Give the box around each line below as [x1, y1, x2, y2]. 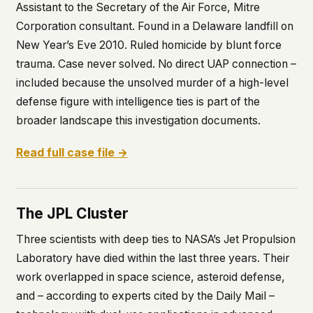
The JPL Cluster [15, 204, 129, 222]
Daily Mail [215, 289, 266, 303]
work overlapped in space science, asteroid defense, [15, 270, 285, 284]
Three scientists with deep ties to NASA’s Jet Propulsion [15, 232, 296, 246]
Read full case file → [15, 145, 128, 159]
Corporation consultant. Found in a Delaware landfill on [15, 19, 293, 33]
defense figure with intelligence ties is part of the [15, 94, 260, 108]
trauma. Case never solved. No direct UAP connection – [15, 57, 296, 71]
